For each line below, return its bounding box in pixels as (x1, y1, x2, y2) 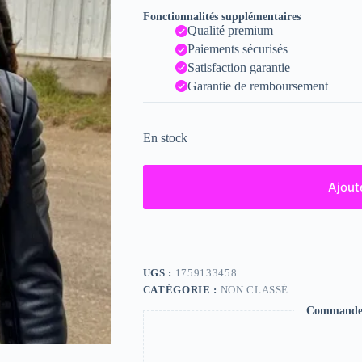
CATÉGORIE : (142, 283, 221, 296)
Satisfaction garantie (187, 60, 290, 74)
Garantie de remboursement (187, 78, 328, 93)
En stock (142, 130, 187, 145)
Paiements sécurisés (187, 42, 288, 57)
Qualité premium (187, 23, 273, 38)
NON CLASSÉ (220, 283, 289, 296)
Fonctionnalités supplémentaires (142, 11, 301, 23)
